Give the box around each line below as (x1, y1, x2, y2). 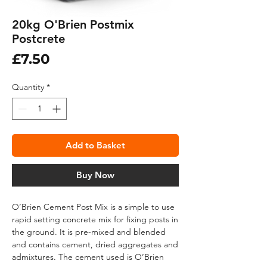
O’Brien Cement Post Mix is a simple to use (12, 201, 175, 213)
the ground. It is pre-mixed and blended (12, 226, 166, 238)
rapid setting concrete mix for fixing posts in (12, 214, 178, 225)
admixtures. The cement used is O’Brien (12, 252, 164, 263)
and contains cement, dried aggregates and (12, 239, 178, 250)
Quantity (12, 82, 44, 93)
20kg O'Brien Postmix (12, 17, 134, 32)
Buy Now (76, 169, 114, 181)
